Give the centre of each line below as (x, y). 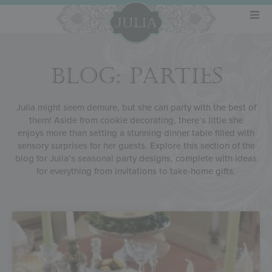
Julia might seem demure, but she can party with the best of (136, 107)
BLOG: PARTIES (136, 76)
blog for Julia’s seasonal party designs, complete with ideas (136, 158)
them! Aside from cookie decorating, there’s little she (136, 120)
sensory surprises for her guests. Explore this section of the (136, 145)
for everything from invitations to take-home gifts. (136, 171)
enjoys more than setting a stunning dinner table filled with (136, 133)
